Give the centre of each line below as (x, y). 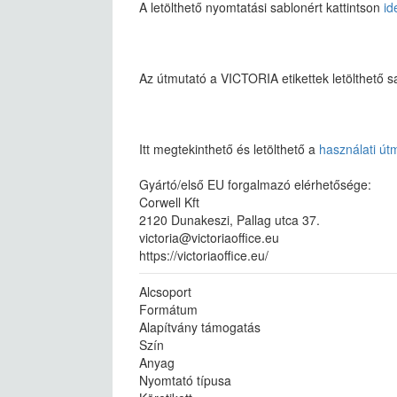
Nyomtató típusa (185, 380)
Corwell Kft (169, 202)
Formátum (168, 309)
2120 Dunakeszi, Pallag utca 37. (230, 220)
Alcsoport (165, 292)
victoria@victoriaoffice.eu (209, 237)
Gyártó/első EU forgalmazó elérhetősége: (255, 184)
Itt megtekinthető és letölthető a (229, 149)
